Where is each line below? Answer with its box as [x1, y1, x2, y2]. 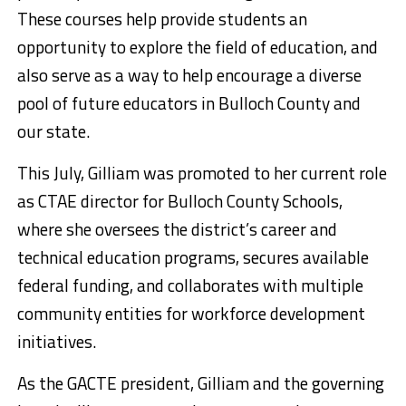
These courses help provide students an [16, 5, 307, 32]
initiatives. [16, 327, 96, 354]
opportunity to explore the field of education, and [16, 33, 378, 60]
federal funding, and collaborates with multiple [16, 271, 363, 298]
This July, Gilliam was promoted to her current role [16, 159, 387, 186]
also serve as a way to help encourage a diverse [16, 61, 362, 88]
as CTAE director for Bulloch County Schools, [16, 187, 343, 214]
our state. [16, 117, 90, 144]
